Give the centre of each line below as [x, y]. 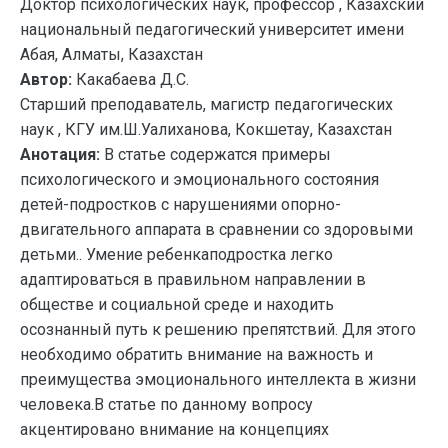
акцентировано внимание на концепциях [174, 429]
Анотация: [60, 154]
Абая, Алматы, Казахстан [111, 54]
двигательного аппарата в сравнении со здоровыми [216, 229]
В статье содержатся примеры [215, 154]
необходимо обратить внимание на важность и [196, 354]
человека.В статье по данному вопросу [166, 404]
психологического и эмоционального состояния [199, 179]
